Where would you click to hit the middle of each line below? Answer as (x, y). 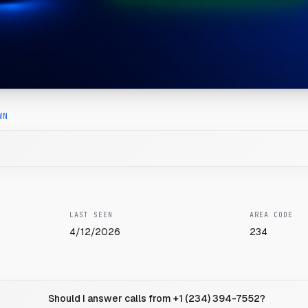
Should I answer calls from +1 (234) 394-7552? (157, 298)
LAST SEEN (91, 215)
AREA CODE (271, 215)
